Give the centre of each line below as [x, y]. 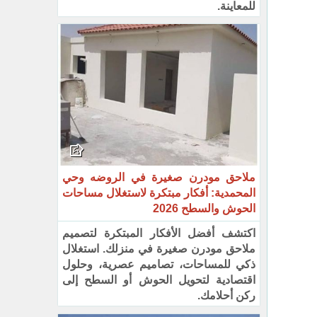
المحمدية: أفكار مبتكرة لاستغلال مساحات [159, 193]
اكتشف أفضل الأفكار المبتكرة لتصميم [159, 234]
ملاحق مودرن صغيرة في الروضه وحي [159, 178]
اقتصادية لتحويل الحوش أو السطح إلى [159, 280]
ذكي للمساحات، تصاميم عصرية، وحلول [159, 265]
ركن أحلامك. [227, 296]
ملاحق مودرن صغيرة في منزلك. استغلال [159, 249]
